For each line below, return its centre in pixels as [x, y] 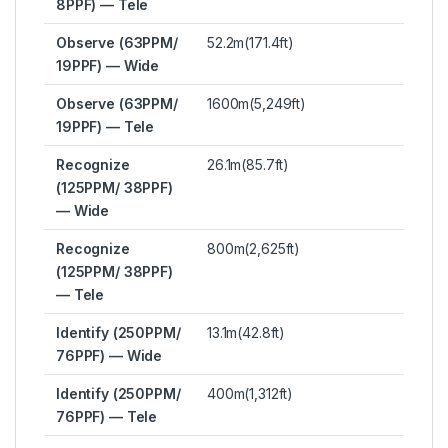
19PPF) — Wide [108, 66]
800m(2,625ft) [254, 249]
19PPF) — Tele [105, 127]
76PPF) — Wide [109, 356]
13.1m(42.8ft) [246, 333]
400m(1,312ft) [250, 394]
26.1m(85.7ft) [248, 165]
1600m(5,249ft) [257, 104]
